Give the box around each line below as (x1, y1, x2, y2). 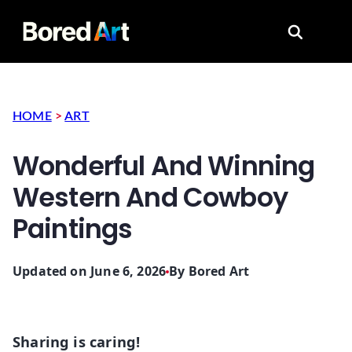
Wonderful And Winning (13, 148, 315, 185)
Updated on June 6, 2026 (13, 262, 167, 280)
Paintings (13, 211, 133, 248)
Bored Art (188, 262, 250, 280)
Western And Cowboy (13, 179, 288, 217)
